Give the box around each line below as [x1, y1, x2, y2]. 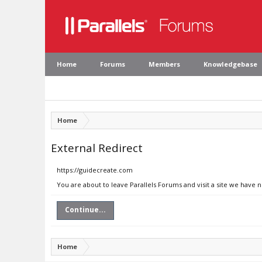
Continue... [65, 205, 106, 215]
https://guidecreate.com [57, 166, 133, 174]
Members [149, 60, 180, 68]
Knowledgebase [204, 60, 257, 68]
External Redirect [51, 140, 143, 155]
